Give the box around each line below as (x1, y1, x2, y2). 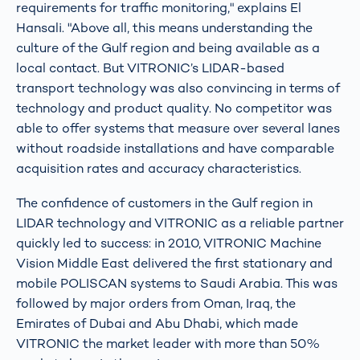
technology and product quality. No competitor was (16, 99, 332, 117)
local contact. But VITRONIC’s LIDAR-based (16, 59, 284, 76)
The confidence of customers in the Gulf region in (16, 194, 313, 212)
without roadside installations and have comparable (16, 139, 334, 157)
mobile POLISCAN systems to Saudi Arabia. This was (16, 275, 337, 292)
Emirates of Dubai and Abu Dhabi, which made (16, 315, 298, 333)
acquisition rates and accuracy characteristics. (16, 159, 301, 177)
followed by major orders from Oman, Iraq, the (16, 295, 296, 313)
